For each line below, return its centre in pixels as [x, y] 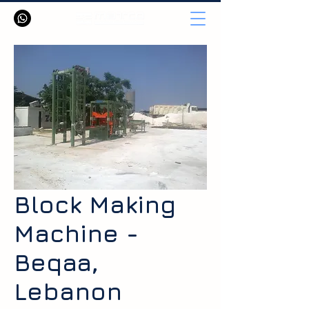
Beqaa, [56, 262]
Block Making [95, 204]
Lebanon [68, 291]
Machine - [76, 233]
